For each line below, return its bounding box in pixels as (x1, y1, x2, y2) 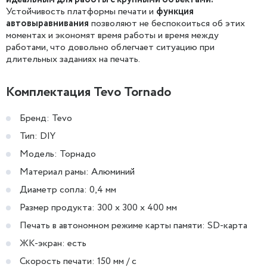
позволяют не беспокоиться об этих (89, 17, 245, 30)
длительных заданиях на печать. (6, 52, 140, 66)
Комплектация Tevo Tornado (6, 83, 171, 102)
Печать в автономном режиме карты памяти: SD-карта (20, 219, 247, 232)
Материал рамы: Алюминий (20, 165, 135, 179)
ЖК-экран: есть (20, 237, 86, 250)
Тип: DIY (20, 129, 55, 143)
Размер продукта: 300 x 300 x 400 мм (20, 201, 177, 215)
